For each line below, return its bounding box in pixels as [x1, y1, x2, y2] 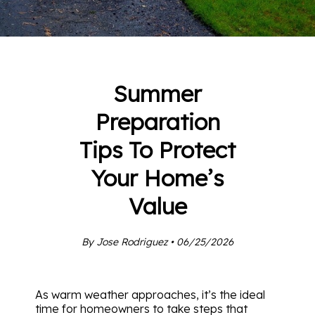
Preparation [95, 108, 220, 136]
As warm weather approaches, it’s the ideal [35, 287, 265, 302]
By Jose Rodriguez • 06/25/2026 [82, 235, 233, 248]
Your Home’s [91, 164, 224, 193]
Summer [113, 79, 202, 108]
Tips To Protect [79, 136, 236, 165]
